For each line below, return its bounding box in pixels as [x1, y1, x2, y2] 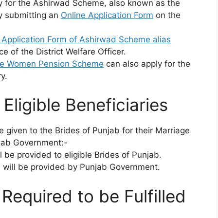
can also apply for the [104, 58, 190, 69]
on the [153, 10, 181, 20]
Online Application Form [61, 10, 153, 20]
